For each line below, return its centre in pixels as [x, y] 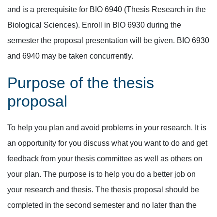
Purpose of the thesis [81, 83]
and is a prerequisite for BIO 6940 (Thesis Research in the [107, 9]
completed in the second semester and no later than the [102, 205]
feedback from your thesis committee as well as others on [105, 159]
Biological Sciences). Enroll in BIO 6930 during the [94, 25]
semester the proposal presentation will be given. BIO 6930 [108, 40]
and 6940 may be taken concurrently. [70, 56]
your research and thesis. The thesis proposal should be [103, 190]
